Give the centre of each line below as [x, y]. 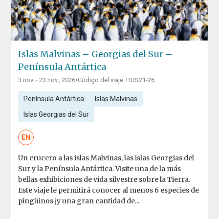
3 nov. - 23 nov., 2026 [47, 80]
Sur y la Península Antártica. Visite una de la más [100, 169]
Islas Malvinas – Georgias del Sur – [96, 54]
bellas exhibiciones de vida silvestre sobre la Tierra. [104, 180]
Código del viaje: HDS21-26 [116, 80]
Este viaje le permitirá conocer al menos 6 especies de [109, 190]
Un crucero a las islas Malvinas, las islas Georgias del [106, 158]
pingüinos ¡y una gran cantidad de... [79, 201]
